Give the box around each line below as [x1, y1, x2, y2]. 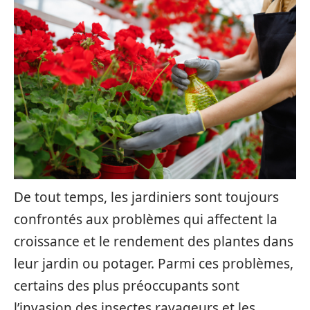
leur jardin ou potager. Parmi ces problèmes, [14, 255, 293, 273]
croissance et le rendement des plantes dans [14, 232, 293, 250]
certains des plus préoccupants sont [14, 277, 239, 295]
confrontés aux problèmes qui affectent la [14, 210, 277, 228]
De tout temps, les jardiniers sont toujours [14, 188, 279, 206]
